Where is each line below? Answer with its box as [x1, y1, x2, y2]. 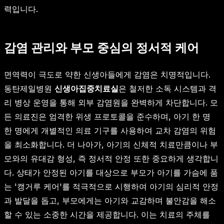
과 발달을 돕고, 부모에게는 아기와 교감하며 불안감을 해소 [4, 195, 216, 206]
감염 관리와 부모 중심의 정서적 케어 [4, 40, 199, 55]
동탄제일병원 [4, 83, 54, 94]
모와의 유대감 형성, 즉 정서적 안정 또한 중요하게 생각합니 [4, 153, 218, 164]
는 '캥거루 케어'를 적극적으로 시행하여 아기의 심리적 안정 [4, 181, 218, 192]
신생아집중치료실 [54, 83, 118, 94]
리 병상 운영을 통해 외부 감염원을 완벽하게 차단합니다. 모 [4, 97, 218, 108]
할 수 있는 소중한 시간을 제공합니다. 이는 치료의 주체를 [4, 209, 210, 220]
